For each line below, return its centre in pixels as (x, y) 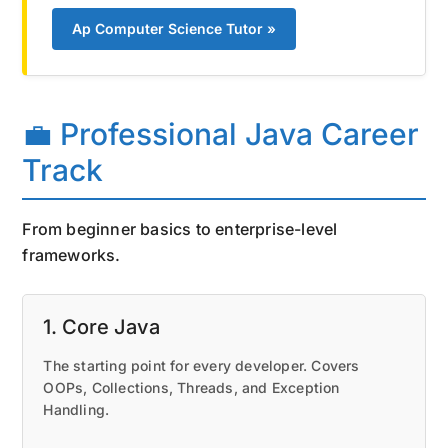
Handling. (76, 409)
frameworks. (71, 254)
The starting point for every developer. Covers (201, 365)
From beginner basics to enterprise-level (180, 228)
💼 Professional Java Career (221, 133)
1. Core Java (102, 326)
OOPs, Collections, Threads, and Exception (191, 387)
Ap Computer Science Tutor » (174, 28)
